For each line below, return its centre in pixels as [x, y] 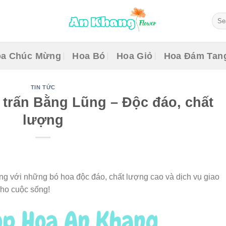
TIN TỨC [43, 87]
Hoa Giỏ [134, 56]
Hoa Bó [89, 56]
